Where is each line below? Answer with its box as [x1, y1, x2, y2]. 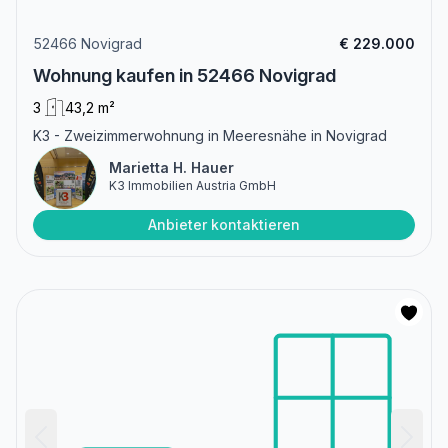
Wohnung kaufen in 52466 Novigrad [33, 65, 336, 87]
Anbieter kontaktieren [148, 216, 300, 234]
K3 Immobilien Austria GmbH [109, 178, 276, 194]
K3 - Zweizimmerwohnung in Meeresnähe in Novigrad [33, 127, 387, 145]
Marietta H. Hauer [109, 159, 234, 177]
